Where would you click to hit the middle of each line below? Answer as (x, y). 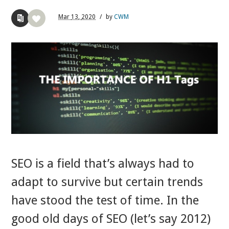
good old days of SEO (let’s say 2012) (111, 219)
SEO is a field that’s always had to (103, 164)
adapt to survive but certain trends (107, 182)
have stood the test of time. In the (105, 201)
